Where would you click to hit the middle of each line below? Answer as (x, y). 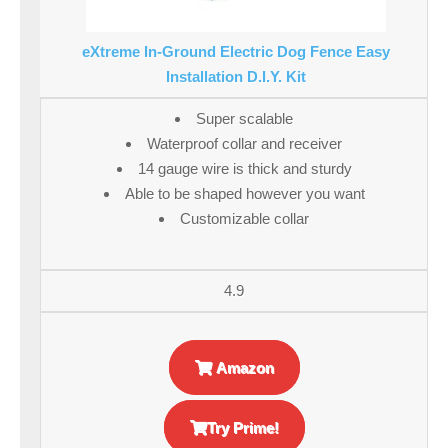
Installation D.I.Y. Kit (236, 77)
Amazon (242, 368)
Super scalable (244, 119)
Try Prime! (242, 428)
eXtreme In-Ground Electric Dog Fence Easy (236, 52)
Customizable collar (244, 219)
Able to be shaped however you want (244, 194)
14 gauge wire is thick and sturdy (244, 169)
